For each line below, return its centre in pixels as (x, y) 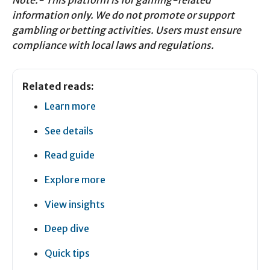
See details (69, 130)
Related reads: (58, 86)
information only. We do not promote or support (123, 15)
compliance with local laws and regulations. (113, 46)
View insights (75, 204)
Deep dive (67, 229)
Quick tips (67, 253)
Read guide (70, 155)
